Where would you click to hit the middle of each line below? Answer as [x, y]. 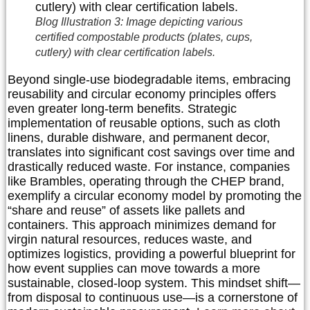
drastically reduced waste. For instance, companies [149, 167]
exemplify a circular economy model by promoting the [155, 196]
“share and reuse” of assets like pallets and [126, 211]
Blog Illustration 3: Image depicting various [139, 22]
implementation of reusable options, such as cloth [144, 124]
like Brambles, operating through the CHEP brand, [146, 182]
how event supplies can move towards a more [134, 269]
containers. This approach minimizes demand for [142, 225]
